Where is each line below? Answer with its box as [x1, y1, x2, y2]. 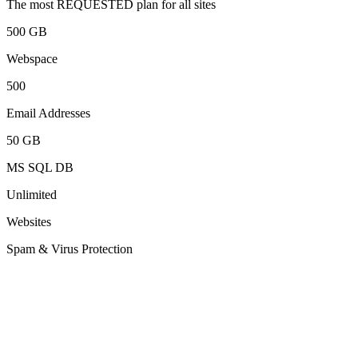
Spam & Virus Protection [6, 241, 133, 256]
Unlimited [6, 187, 57, 201]
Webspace [6, 51, 58, 66]
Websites [6, 214, 51, 229]
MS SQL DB [6, 160, 74, 174]
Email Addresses [6, 105, 90, 120]
